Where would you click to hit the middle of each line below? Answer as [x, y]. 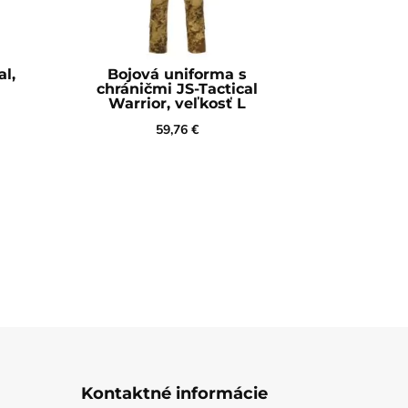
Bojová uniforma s [177, 75]
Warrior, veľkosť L [177, 104]
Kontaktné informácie [175, 394]
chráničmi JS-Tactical [177, 89]
